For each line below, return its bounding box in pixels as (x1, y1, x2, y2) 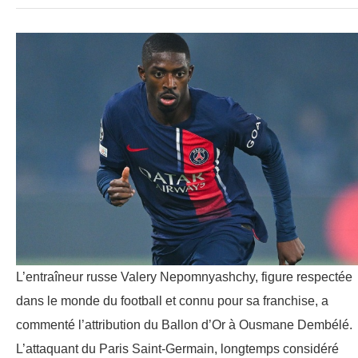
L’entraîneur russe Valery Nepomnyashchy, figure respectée (16, 270, 352, 284)
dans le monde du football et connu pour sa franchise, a (16, 294, 328, 308)
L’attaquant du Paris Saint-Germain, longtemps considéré (16, 342, 339, 356)
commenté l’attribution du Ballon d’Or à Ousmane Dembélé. (16, 318, 352, 332)
